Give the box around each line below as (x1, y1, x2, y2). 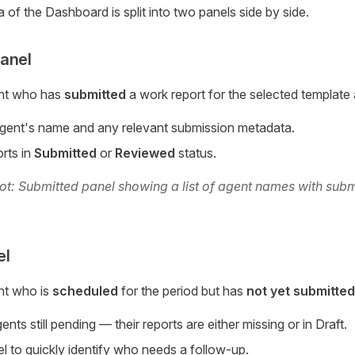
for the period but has (118, 283, 246, 299)
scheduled (52, 283, 118, 299)
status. (175, 145, 216, 161)
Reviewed (115, 145, 175, 161)
